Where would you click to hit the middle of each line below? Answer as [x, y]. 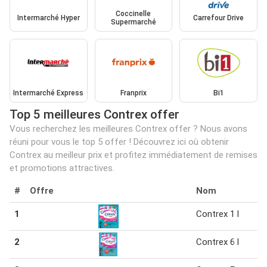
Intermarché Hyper [48, 18]
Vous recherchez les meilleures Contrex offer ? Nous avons [128, 129]
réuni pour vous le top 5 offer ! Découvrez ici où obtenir [119, 142]
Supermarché [133, 22]
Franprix [133, 93]
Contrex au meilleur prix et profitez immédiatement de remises [133, 155]
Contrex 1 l [218, 214]
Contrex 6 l [218, 242]
